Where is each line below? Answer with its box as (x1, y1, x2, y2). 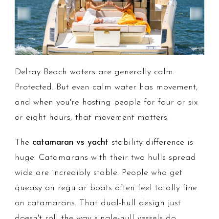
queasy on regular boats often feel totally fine (15, 183, 197, 193)
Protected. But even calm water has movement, (15, 83, 198, 92)
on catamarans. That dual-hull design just (15, 198, 181, 208)
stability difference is (109, 138, 193, 148)
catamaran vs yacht (32, 138, 109, 148)
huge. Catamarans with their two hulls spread (15, 153, 196, 163)
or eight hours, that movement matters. (15, 113, 169, 123)
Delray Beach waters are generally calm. (15, 67, 175, 77)
